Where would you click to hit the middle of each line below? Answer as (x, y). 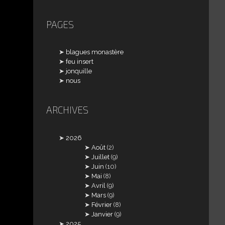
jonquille (79, 71)
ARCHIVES (67, 110)
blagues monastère (95, 52)
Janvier (102, 214)
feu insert (80, 62)
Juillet (101, 157)
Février (102, 204)
